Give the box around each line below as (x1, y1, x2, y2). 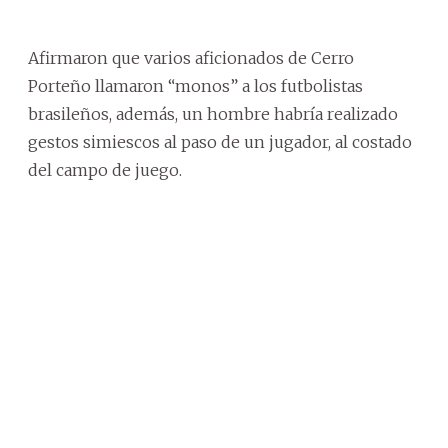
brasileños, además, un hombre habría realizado (28, 103, 398, 124)
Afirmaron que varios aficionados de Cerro (28, 47, 354, 68)
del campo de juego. (28, 159, 182, 180)
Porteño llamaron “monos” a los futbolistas (28, 75, 363, 96)
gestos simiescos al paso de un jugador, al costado (28, 131, 412, 152)
